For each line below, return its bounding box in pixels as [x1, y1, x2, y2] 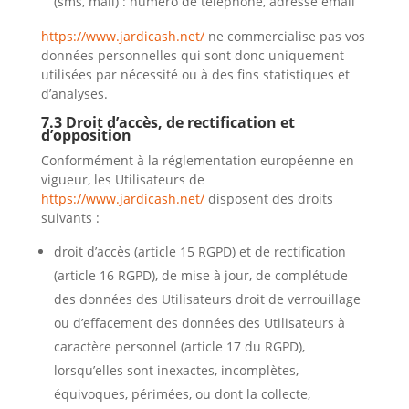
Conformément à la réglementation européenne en [40, 152, 354, 169]
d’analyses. [40, 85, 108, 102]
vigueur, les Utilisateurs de [40, 171, 204, 188]
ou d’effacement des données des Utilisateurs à [53, 314, 345, 331]
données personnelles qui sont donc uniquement [40, 47, 344, 64]
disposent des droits [204, 190, 333, 207]
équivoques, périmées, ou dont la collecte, [53, 385, 310, 403]
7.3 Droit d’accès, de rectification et [40, 112, 295, 132]
